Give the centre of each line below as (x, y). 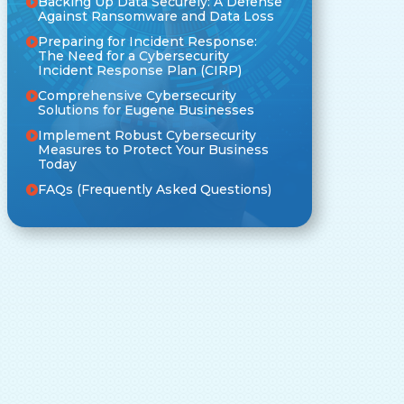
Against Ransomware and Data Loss (156, 16)
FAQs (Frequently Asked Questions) (154, 189)
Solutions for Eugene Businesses (146, 110)
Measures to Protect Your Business (153, 149)
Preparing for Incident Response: (147, 41)
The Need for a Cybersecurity (133, 55)
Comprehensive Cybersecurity (137, 95)
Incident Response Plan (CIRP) (139, 70)
